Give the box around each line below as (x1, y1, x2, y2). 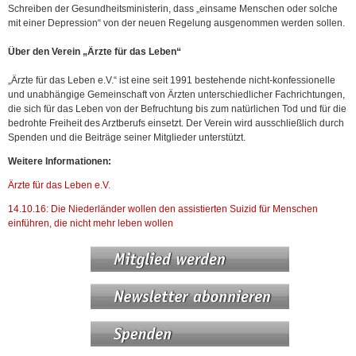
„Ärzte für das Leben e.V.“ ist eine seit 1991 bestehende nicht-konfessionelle (8, 75, 335, 87)
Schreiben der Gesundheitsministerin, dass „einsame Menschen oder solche (8, 3, 338, 15)
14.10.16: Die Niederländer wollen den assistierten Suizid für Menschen (8, 203, 318, 215)
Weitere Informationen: (8, 156, 111, 168)
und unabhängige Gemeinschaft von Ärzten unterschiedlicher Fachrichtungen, (8, 89, 345, 101)
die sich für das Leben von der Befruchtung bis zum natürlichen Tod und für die (8, 103, 346, 115)
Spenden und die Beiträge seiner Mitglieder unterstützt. (8, 132, 246, 144)
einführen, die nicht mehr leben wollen (8, 218, 173, 230)
